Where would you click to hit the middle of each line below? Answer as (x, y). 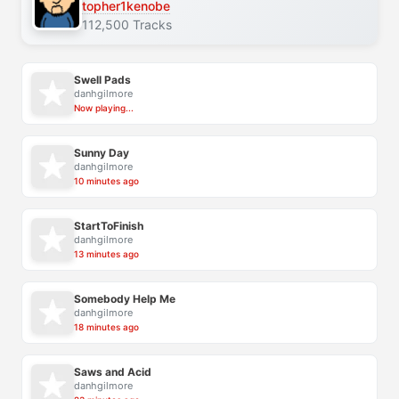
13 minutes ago (106, 254)
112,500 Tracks (127, 24)
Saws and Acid (113, 372)
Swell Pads (102, 80)
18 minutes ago (106, 327)
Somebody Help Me (125, 299)
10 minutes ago (106, 181)
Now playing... (104, 108)
